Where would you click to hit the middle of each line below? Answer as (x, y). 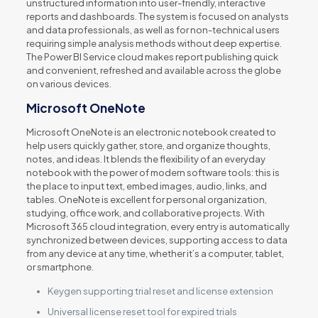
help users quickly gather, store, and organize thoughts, (148, 146)
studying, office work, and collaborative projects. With (145, 213)
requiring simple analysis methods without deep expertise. (154, 43)
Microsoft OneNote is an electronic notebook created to (151, 132)
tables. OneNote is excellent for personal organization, (146, 199)
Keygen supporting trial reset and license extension (160, 291)
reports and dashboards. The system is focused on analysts (157, 16)
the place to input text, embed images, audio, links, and (146, 186)
